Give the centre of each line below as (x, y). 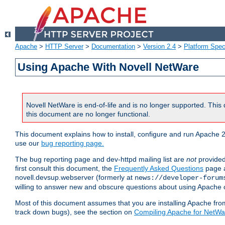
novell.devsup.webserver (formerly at (75, 178)
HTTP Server (64, 47)
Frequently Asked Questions (159, 168)
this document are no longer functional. (88, 114)
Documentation (113, 47)
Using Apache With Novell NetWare (108, 67)
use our (28, 143)
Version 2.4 (159, 47)
